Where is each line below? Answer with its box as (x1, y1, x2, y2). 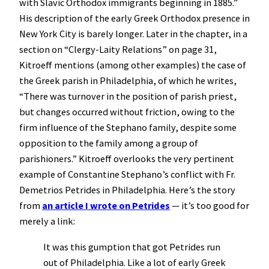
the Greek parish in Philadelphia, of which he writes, (19, 74, 237, 87)
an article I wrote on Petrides (42, 199, 170, 212)
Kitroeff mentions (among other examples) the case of (19, 59, 246, 71)
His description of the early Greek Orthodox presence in (19, 12, 250, 25)
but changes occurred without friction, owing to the (19, 106, 235, 118)
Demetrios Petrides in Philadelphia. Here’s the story (19, 184, 235, 196)
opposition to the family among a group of (19, 137, 198, 150)
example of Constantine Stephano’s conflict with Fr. (19, 168, 235, 181)
